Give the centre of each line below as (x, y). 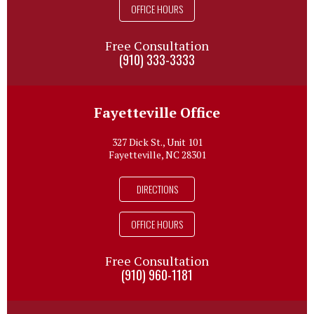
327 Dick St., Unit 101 (157, 142)
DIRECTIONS (157, 189)
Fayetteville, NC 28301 (157, 155)
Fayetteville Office (157, 113)
